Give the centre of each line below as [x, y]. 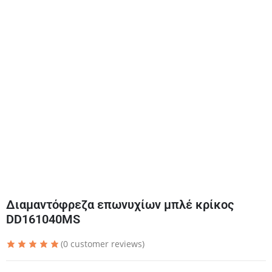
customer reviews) [106, 244]
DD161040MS [43, 219]
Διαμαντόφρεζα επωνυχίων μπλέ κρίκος [120, 205]
